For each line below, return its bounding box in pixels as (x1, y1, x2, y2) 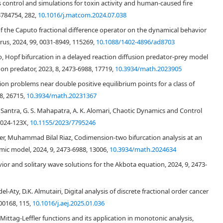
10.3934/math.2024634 (110, 145, 176, 154)
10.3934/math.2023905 (115, 64, 182, 74)
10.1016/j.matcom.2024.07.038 (38, 10, 126, 20)
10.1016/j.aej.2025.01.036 (32, 199, 105, 208)
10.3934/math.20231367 (26, 91, 97, 101)
